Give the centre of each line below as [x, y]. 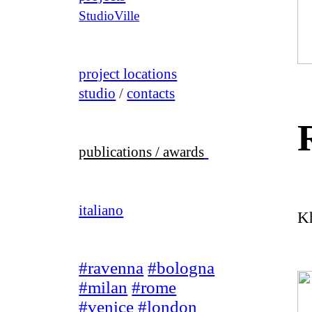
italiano [101, 211]
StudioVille [109, 16]
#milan [103, 288]
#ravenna [111, 268]
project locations [128, 74]
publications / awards [142, 152]
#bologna [181, 268]
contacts [151, 94]
